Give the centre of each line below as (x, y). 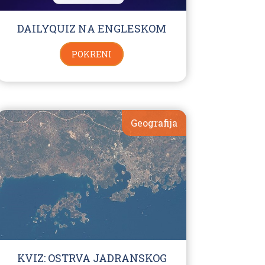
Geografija (154, 123)
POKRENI (92, 54)
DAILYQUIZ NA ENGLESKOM (92, 28)
